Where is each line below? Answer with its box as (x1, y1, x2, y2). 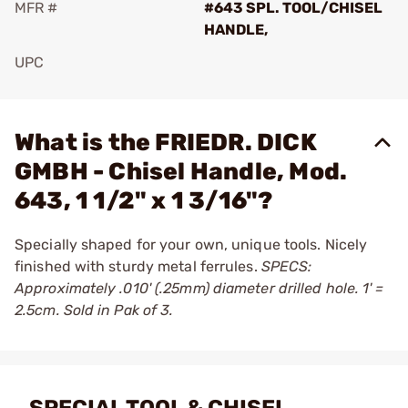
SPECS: (260, 258, 312, 275)
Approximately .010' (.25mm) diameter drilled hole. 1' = (15, 280, 384, 297)
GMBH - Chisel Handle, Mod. (15, 158, 348, 186)
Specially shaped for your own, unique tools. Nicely (15, 236, 368, 253)
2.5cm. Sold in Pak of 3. (15, 301, 174, 319)
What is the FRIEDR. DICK (15, 128, 317, 157)
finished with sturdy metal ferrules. (15, 258, 261, 275)
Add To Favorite (40, 79, 148, 97)
